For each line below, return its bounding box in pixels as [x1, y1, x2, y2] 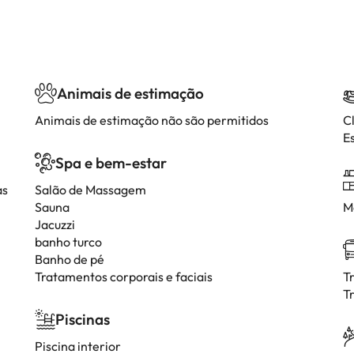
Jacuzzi [35, 217, 75, 232]
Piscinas [55, 310, 110, 329]
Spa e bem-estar [55, 153, 167, 172]
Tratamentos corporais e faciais [35, 269, 213, 284]
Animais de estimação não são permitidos [35, 112, 269, 128]
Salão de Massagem [35, 182, 146, 198]
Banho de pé [35, 251, 104, 267]
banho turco [35, 234, 102, 250]
